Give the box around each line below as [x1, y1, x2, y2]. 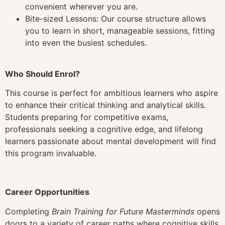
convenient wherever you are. [25, 1, 138, 12]
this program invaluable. [5, 148, 96, 159]
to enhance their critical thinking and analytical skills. [5, 100, 206, 110]
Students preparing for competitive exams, [5, 112, 168, 123]
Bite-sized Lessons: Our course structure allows [25, 13, 206, 24]
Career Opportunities [5, 187, 89, 197]
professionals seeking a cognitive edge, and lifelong [5, 124, 203, 135]
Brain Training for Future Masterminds [52, 206, 194, 216]
